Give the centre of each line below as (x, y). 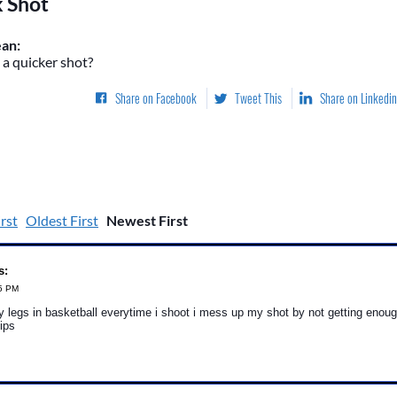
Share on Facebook (156, 98)
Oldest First (62, 220)
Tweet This (258, 98)
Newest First (147, 220)
